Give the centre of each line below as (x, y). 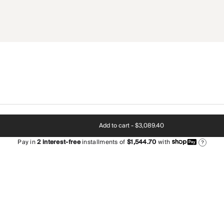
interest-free (60, 142)
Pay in (27, 142)
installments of (103, 142)
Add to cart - (116, 125)
